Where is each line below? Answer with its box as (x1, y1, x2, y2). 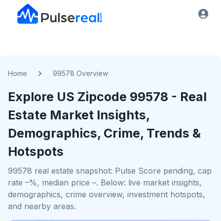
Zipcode (77, 89, 127, 104)
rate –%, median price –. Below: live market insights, (8, 178, 202, 187)
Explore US (8, 89, 77, 104)
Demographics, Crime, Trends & (8, 126, 201, 141)
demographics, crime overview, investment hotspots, (8, 189, 205, 199)
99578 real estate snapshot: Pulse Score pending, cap (8, 166, 212, 176)
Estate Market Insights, (8, 108, 149, 122)
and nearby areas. (8, 201, 76, 211)
